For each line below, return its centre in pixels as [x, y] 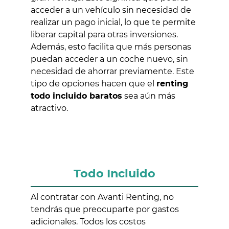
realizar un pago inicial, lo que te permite [113, 22]
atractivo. [49, 108]
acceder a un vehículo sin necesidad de [111, 10]
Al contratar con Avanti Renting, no [102, 197]
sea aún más [149, 96]
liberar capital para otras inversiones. [104, 35]
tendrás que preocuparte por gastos [105, 210]
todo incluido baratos [76, 96]
